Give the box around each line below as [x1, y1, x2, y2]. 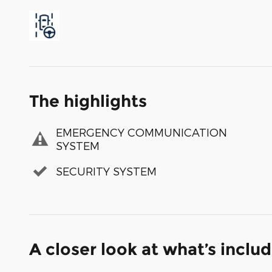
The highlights [29, 90, 147, 111]
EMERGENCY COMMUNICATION [56, 126, 227, 139]
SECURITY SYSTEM [56, 165, 157, 178]
